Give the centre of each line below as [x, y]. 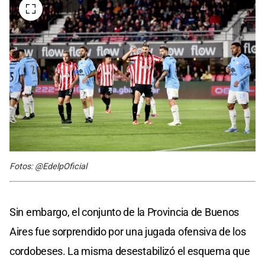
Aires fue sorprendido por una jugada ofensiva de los [128, 231]
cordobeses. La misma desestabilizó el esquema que [130, 251]
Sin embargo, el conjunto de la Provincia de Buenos [125, 212]
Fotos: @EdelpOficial [48, 166]
